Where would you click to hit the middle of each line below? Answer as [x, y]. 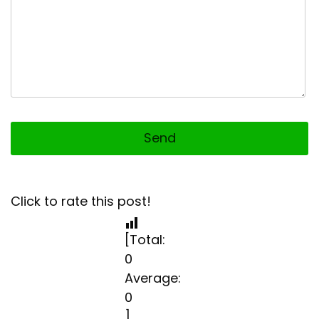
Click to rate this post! [81, 201]
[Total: [145, 239]
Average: [153, 278]
